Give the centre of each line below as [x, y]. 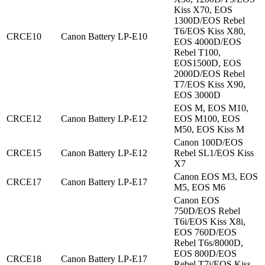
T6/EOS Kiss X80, [210, 31]
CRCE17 [24, 182]
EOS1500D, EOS [208, 63]
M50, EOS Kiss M [209, 130]
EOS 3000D [197, 95]
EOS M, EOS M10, [211, 108]
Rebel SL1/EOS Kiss [214, 153]
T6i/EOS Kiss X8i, [210, 222]
